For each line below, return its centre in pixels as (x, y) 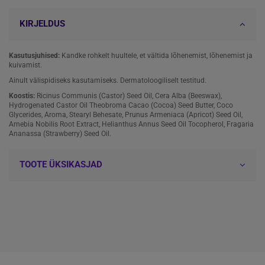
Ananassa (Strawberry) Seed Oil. (60, 133)
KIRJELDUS (42, 24)
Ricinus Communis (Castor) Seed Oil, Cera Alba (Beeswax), (128, 96)
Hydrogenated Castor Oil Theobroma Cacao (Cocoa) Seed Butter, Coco (121, 105)
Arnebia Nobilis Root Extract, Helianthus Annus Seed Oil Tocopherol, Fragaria (131, 124)
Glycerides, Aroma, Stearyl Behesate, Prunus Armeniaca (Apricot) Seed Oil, (126, 114)
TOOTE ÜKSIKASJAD (61, 164)
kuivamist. (25, 65)
